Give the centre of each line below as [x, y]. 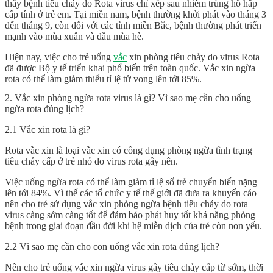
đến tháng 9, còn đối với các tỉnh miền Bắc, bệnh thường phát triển [133, 26]
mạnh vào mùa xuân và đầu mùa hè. [74, 37]
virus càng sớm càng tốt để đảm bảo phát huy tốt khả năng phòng [130, 215]
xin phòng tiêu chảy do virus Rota [193, 57]
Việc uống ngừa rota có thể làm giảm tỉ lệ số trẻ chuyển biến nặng [131, 182]
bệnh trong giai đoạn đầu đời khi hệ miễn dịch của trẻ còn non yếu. [133, 226]
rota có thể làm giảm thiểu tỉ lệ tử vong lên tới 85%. [103, 79]
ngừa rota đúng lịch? [44, 109]
